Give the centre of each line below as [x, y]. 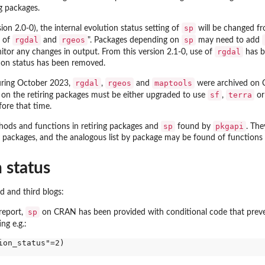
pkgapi [230, 127]
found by [194, 127]
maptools [173, 83]
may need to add [229, 41]
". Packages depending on [135, 41]
